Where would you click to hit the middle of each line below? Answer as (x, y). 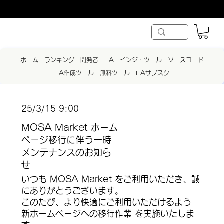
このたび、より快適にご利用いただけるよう (106, 202)
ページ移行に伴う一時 (66, 140)
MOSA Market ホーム (69, 128)
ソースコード (186, 60)
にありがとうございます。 (72, 190)
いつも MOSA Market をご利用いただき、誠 (110, 179)
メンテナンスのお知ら (66, 153)
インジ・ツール (141, 60)
